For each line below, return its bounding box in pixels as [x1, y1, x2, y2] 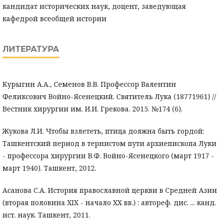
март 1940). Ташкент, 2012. [2, 163, 96, 173]
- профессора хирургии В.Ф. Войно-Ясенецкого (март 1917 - [2, 151, 214, 161]
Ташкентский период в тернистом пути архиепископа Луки [2, 139, 217, 148]
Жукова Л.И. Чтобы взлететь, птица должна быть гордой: [2, 126, 204, 136]
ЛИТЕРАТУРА [2, 44, 59, 54]
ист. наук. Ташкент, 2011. [2, 210, 90, 220]
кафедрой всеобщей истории [2, 14, 107, 24]
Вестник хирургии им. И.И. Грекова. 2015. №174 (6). [2, 104, 183, 114]
